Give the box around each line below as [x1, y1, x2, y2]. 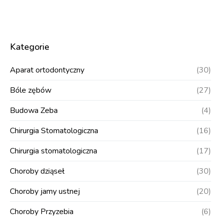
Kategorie [10, 41, 49, 53]
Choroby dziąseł [10, 166, 65, 177]
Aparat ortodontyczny [10, 65, 84, 76]
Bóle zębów [10, 85, 51, 96]
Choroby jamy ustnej [10, 186, 80, 197]
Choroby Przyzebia [10, 206, 74, 218]
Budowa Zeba [10, 105, 58, 116]
